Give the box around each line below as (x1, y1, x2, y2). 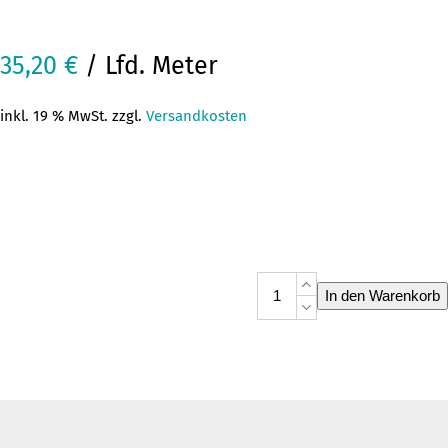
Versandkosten (146, 106, 247, 125)
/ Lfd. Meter (78, 50, 218, 81)
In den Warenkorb (325, 286, 440, 304)
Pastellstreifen (256, 294, 352, 313)
